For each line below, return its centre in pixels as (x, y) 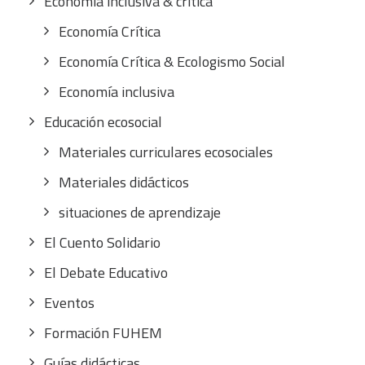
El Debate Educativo (106, 273)
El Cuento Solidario (102, 242)
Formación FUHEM (103, 333)
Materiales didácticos (124, 182)
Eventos (69, 303)
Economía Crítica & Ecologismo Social (172, 62)
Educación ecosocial (103, 122)
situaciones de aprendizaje (140, 212)
